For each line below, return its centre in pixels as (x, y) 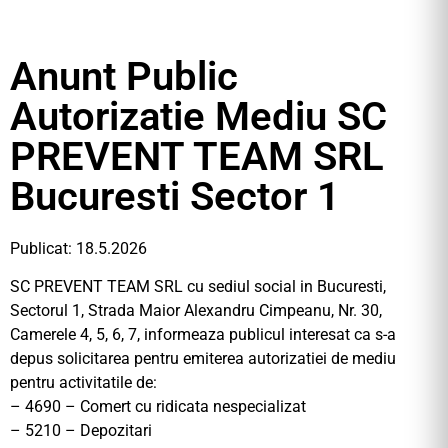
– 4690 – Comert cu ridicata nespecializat (158, 407)
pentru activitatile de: (83, 383)
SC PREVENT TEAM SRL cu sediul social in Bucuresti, (198, 287)
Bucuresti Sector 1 (175, 196)
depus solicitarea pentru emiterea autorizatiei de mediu (203, 359)
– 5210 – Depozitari (81, 431)
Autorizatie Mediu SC (198, 116)
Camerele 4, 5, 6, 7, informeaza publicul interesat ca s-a (203, 335)
